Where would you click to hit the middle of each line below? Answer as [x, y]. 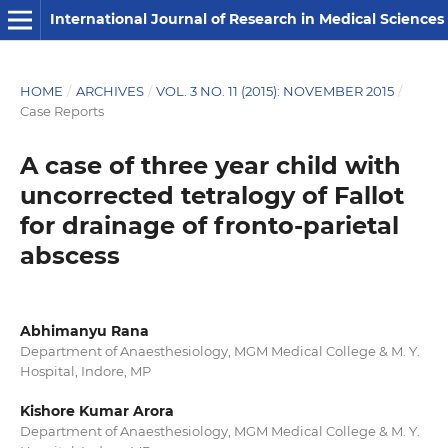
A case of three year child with [210, 165]
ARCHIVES [109, 90]
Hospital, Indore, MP [85, 370]
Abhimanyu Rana [84, 330]
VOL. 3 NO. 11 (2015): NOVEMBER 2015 [275, 90]
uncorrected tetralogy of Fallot [211, 195]
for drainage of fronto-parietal [209, 225]
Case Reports [61, 110]
